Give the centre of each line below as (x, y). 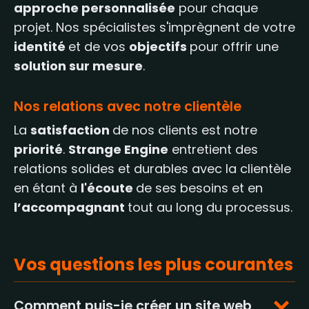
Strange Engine (118, 149)
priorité (38, 149)
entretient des (213, 149)
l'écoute (108, 188)
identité (41, 47)
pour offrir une (234, 47)
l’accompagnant (71, 207)
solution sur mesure (78, 66)
